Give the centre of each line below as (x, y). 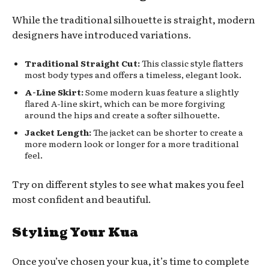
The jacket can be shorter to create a (167, 132)
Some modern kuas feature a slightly (161, 92)
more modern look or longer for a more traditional (132, 143)
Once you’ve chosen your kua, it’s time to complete (131, 260)
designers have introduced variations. (102, 34)
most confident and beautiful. (82, 198)
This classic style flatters (192, 63)
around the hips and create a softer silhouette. (122, 114)
